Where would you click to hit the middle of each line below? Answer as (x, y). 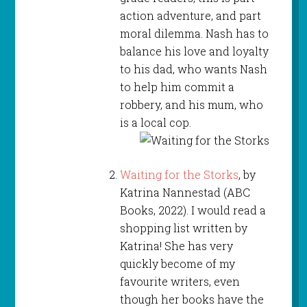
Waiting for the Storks (179, 175)
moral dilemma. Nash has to (194, 34)
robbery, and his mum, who (191, 105)
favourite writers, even (180, 282)
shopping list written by (183, 228)
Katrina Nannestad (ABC (185, 193)
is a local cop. (155, 123)
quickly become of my (177, 264)
